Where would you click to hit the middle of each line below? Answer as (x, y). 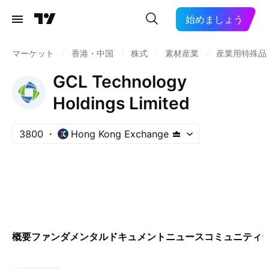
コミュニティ (233, 237)
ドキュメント (137, 237)
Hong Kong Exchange (120, 134)
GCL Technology (120, 82)
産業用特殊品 (241, 53)
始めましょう (215, 19)
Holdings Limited (121, 103)
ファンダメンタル (70, 237)
